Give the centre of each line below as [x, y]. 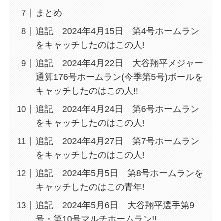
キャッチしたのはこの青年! [90, 187]
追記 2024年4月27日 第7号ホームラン [117, 141]
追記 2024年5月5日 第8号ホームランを [119, 173]
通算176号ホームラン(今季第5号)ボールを [119, 77]
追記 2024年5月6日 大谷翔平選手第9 [115, 205]
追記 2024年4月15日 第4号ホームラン [117, 31]
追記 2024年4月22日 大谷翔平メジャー [119, 63]
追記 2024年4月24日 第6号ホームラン [117, 109]
